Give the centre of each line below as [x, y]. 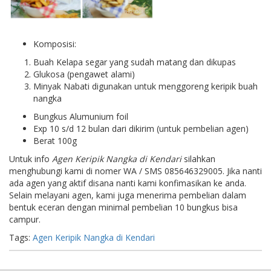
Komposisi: [55, 44]
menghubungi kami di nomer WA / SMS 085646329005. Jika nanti [135, 171]
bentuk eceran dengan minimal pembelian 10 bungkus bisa [123, 207]
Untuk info [31, 159]
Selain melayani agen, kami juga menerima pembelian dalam [128, 195]
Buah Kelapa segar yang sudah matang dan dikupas [135, 62]
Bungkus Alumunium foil [81, 117]
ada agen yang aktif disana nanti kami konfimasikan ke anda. [128, 183]
